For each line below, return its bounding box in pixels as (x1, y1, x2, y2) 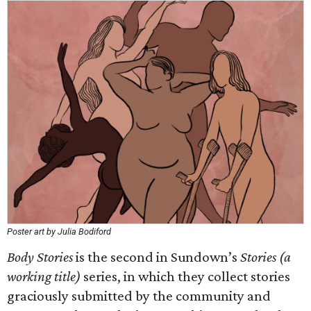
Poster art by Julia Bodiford (7, 226, 111, 237)
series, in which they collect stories (81, 268, 290, 285)
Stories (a (240, 249, 291, 265)
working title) (7, 268, 81, 285)
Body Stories (7, 249, 73, 265)
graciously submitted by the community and (7, 287, 271, 304)
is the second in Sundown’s (73, 249, 240, 265)
